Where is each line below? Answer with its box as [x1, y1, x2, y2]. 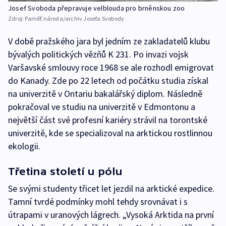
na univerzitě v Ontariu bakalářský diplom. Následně [8, 87, 202, 99]
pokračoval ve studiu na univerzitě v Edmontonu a [8, 100, 195, 112]
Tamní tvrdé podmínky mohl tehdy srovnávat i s [8, 195, 188, 207]
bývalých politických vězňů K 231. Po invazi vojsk [8, 48, 189, 60]
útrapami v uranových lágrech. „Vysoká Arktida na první [8, 208, 214, 220]
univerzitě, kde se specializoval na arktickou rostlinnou [8, 127, 212, 139]
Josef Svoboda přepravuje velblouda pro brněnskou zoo [8, 3, 185, 13]
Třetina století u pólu [8, 165, 123, 177]
